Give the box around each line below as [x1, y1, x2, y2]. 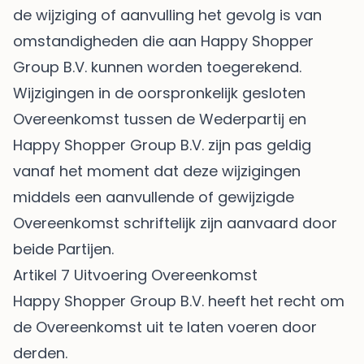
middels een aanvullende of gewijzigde [13, 187, 294, 208]
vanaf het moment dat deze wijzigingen [13, 161, 301, 182]
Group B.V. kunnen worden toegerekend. [13, 57, 305, 78]
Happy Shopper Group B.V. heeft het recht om [13, 291, 344, 312]
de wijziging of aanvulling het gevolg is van [13, 5, 322, 26]
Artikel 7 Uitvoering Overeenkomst [13, 265, 262, 286]
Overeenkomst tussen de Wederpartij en [13, 109, 306, 130]
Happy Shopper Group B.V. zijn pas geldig [13, 135, 311, 156]
